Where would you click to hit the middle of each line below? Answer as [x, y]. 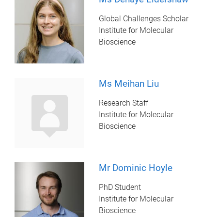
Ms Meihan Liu [129, 84]
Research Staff [124, 103]
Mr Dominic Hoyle [136, 168]
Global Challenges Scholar [144, 19]
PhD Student [120, 187]
